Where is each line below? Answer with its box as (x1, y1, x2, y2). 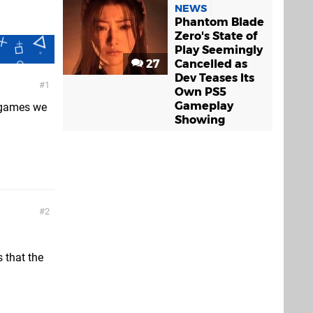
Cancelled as (175, 57, 247, 71)
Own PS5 (175, 85, 226, 99)
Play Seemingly (175, 43, 263, 57)
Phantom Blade (175, 15, 264, 29)
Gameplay (175, 99, 233, 113)
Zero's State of (175, 29, 257, 43)
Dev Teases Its (175, 71, 254, 85)
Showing (175, 113, 225, 127)
